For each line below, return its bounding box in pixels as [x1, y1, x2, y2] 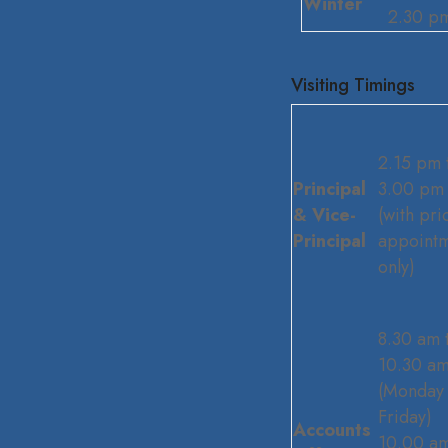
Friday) [377, 404, 432, 431]
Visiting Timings [290, 72, 415, 99]
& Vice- [292, 202, 356, 229]
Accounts [292, 417, 371, 444]
